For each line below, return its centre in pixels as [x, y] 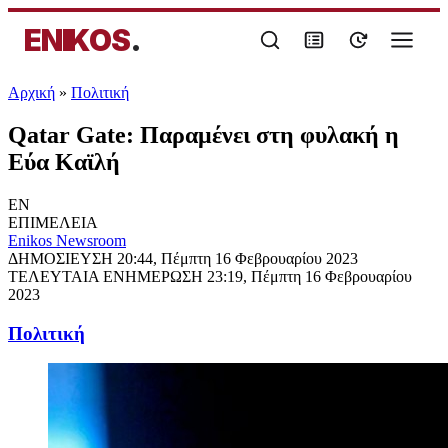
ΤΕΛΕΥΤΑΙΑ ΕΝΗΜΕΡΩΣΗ [107, 276]
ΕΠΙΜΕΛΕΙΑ [53, 222]
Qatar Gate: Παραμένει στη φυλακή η [203, 134]
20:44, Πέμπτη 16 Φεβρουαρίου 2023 [237, 258]
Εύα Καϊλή [64, 161]
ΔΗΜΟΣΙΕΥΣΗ [62, 258]
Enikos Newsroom [67, 240]
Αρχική [31, 92]
